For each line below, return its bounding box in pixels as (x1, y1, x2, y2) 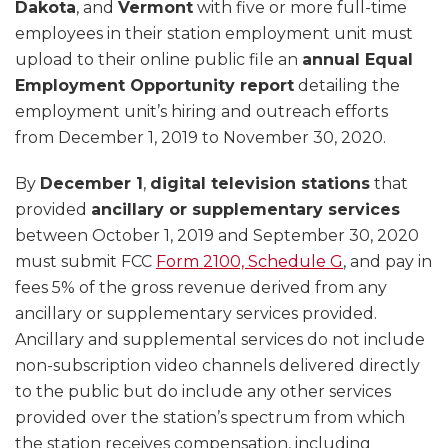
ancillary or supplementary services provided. (15, 304, 381, 324)
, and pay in (343, 252, 432, 272)
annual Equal (302, 50, 413, 70)
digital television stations (150, 174, 370, 194)
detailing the (294, 76, 400, 96)
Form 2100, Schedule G (156, 252, 343, 272)
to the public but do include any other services (15, 382, 391, 402)
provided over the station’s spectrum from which (15, 408, 405, 428)
